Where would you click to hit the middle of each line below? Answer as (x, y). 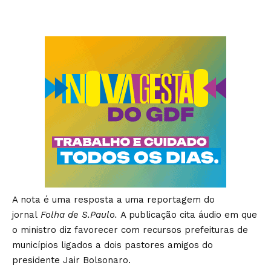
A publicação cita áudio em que (189, 215)
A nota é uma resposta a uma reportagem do (113, 200)
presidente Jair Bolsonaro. (71, 260)
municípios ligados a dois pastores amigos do (113, 245)
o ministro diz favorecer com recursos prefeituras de (130, 230)
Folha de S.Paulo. (80, 215)
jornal (26, 215)
